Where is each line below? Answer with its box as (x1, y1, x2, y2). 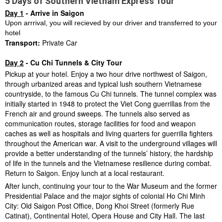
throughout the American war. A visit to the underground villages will (5, 138, 217, 148)
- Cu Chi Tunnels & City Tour (24, 57, 122, 67)
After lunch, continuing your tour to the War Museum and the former (5, 180, 217, 191)
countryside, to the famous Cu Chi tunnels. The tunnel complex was (5, 88, 217, 99)
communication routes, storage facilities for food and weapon (5, 118, 196, 128)
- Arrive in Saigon (24, 7, 84, 18)
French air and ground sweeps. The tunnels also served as (5, 108, 190, 118)
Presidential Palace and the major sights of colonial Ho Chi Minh (5, 190, 205, 201)
